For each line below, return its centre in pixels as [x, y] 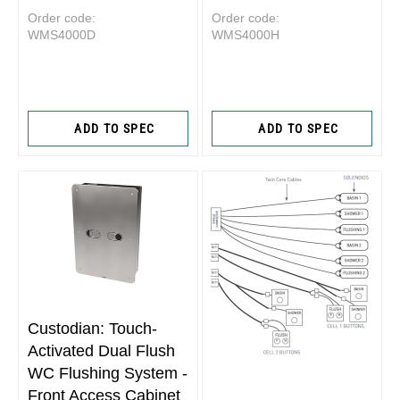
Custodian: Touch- [92, 328]
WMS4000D [62, 35]
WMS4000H [246, 35]
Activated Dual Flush [101, 350]
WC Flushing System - [108, 373]
